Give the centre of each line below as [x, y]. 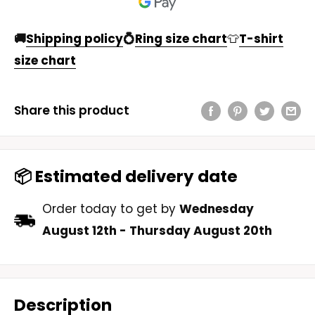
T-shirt [261, 39]
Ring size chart [181, 39]
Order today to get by [111, 208]
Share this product [72, 111]
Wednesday [217, 208]
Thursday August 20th [201, 230]
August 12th [79, 230]
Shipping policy [75, 39]
